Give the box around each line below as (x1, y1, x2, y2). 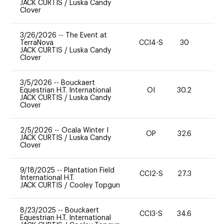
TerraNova (20, 39, 53, 46)
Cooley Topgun (69, 181, 120, 189)
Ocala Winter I (61, 126, 108, 134)
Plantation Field (64, 166, 114, 174)
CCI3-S (139, 210, 163, 218)
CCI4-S (139, 39, 163, 46)
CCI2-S (139, 170, 163, 178)
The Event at (65, 31, 107, 39)
